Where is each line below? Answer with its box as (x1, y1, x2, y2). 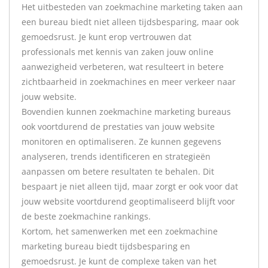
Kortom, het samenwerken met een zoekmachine (22, 226, 218, 237)
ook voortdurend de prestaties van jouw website (22, 121, 215, 132)
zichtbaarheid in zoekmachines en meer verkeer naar (22, 76, 236, 87)
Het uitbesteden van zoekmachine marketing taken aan (22, 1, 243, 13)
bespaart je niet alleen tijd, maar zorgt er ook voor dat (22, 181, 238, 192)
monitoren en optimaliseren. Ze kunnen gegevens (22, 136, 221, 147)
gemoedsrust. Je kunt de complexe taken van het (22, 255, 217, 267)
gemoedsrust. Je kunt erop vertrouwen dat (22, 31, 191, 42)
